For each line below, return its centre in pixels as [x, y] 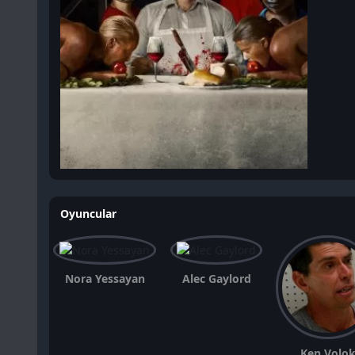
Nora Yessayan [105, 279]
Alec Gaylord [216, 279]
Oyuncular [88, 213]
